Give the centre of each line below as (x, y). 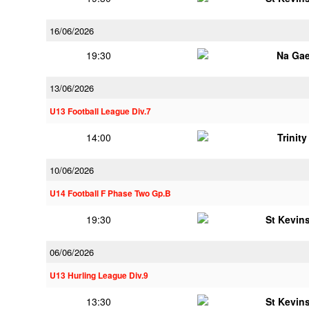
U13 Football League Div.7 (100, 111)
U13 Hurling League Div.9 (99, 276)
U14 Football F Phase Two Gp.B (110, 193)
